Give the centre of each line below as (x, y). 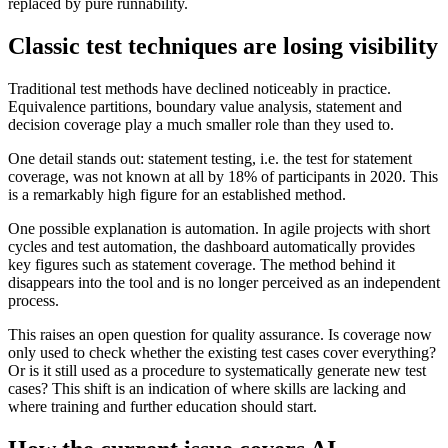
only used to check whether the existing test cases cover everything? (222, 352)
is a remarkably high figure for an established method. (177, 194)
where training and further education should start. (162, 406)
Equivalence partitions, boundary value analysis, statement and (205, 106)
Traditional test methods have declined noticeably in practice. (199, 88)
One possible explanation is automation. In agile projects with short (219, 228)
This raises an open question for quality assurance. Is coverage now (220, 334)
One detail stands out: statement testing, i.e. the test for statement (210, 158)
